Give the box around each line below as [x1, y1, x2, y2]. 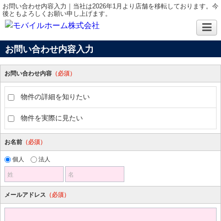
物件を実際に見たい [21, 114, 83, 122]
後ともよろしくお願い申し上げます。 [2, 10, 111, 17]
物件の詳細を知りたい [21, 93, 90, 101]
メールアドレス [4, 191, 46, 198]
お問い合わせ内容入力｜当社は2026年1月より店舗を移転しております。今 [2, 2, 219, 10]
